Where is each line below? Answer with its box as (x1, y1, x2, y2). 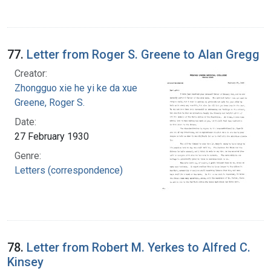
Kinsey (7, 254, 44, 269)
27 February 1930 (15, 130, 89, 142)
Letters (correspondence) (15, 164, 123, 176)
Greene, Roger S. (15, 96, 85, 108)
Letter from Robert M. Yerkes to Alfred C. (27, 240, 250, 255)
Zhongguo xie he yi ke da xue (15, 82, 137, 94)
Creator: (15, 67, 47, 79)
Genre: (15, 149, 41, 162)
